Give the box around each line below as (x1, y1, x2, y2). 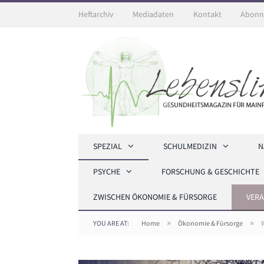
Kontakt (193, 9, 222, 19)
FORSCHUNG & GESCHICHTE (161, 166, 259, 177)
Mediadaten (133, 9, 174, 19)
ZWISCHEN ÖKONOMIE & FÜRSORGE (93, 192, 217, 202)
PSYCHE (93, 166, 120, 177)
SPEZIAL (93, 141, 122, 151)
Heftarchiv (78, 9, 114, 19)
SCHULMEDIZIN (163, 141, 217, 151)
